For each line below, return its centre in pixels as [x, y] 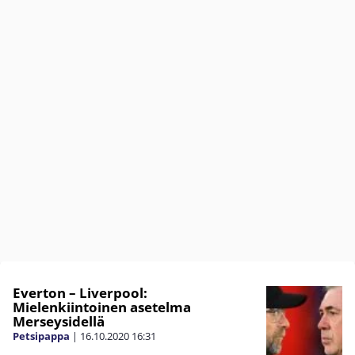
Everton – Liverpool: [80, 293]
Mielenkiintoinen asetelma [102, 307]
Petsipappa [41, 336]
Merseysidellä [59, 321]
